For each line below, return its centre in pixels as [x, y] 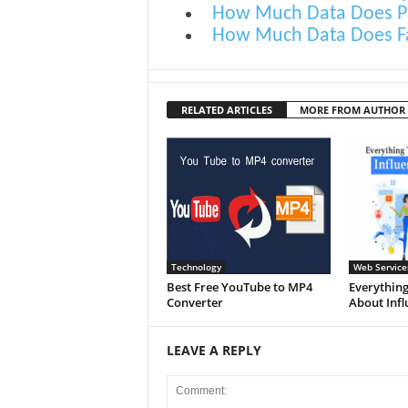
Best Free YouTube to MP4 [239, 287]
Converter [194, 302]
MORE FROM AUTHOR [352, 110]
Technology [196, 267]
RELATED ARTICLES [226, 110]
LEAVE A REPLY [214, 350]
